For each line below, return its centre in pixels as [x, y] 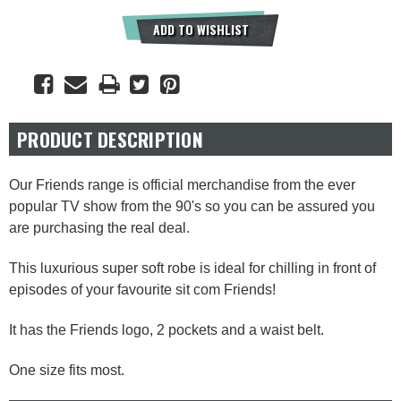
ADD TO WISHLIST [200, 29]
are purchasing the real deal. [99, 228]
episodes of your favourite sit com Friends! [142, 290]
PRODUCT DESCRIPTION [110, 139]
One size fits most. [67, 371]
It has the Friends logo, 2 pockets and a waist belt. [166, 330]
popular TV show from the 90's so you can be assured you [192, 207]
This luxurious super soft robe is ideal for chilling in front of [192, 269]
